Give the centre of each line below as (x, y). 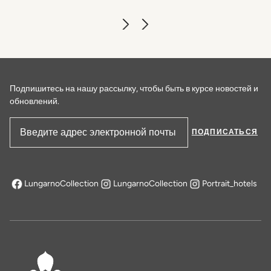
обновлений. (34, 101)
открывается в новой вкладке (66, 189)
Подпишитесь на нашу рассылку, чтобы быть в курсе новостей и (134, 88)
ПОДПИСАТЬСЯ (224, 132)
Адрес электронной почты (193, 139)
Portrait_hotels (230, 184)
